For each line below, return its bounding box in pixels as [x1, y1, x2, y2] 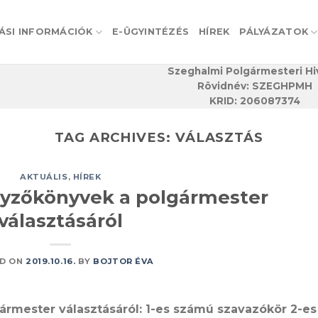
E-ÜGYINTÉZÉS [112, 26, 190, 37]
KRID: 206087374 [209, 95, 300, 106]
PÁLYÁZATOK [239, 26, 309, 37]
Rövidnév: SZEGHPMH [197, 80, 312, 92]
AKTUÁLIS [20, 172, 68, 182]
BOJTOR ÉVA [93, 256, 155, 266]
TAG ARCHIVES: [54, 129, 175, 146]
